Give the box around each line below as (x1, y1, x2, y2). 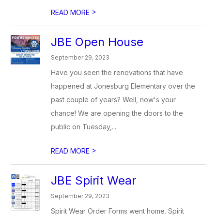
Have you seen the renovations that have (51, 68, 184, 77)
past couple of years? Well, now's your (51, 95, 176, 104)
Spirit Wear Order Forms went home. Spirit (51, 207, 185, 215)
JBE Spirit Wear (51, 173, 137, 187)
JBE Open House (51, 35, 144, 49)
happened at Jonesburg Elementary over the (51, 82, 196, 90)
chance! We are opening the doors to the (51, 109, 184, 117)
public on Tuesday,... (51, 123, 117, 131)
